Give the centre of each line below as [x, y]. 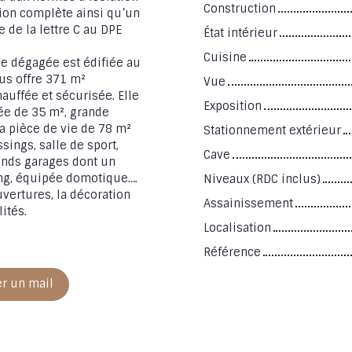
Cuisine [225, 57]
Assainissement [248, 203]
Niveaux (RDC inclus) [262, 179]
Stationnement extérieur [272, 130]
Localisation [237, 227]
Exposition [233, 106]
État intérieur [240, 33]
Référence [232, 252]
